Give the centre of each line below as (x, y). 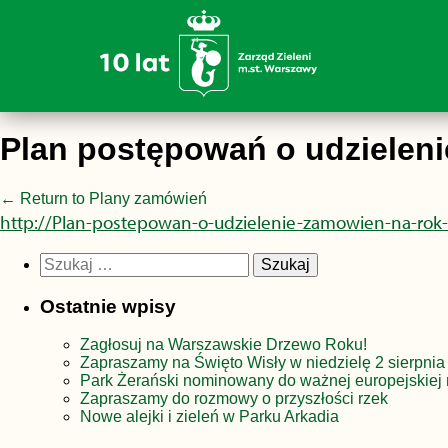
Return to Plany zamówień (111, 198)
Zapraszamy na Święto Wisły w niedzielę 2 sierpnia (262, 363)
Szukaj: (65, 260)
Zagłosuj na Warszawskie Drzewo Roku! (223, 345)
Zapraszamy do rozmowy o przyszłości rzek (234, 399)
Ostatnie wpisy (108, 306)
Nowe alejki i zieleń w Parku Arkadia (209, 417)
